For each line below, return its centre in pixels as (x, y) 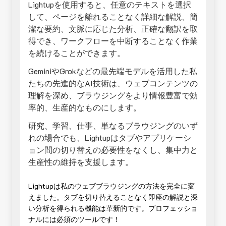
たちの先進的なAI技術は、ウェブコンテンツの (113, 83)
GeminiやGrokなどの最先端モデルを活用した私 (113, 71)
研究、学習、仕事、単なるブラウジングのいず (113, 125)
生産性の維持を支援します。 (81, 162)
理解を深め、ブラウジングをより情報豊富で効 (113, 95)
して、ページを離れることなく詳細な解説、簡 (113, 16)
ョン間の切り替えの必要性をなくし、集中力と (113, 150)
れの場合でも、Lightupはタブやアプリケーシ (110, 137)
